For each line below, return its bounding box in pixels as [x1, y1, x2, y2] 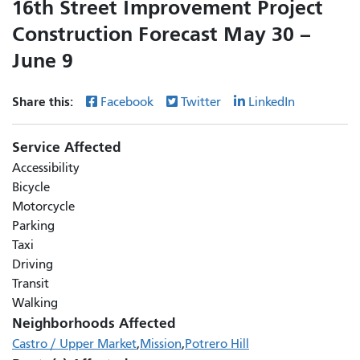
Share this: [12, 93, 76, 109]
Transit [12, 276, 49, 291]
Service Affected [12, 138, 121, 156]
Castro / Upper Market [12, 336, 137, 351]
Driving [12, 256, 53, 272]
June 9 [12, 47, 73, 73]
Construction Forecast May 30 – [12, 21, 311, 47]
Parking [12, 218, 55, 233]
